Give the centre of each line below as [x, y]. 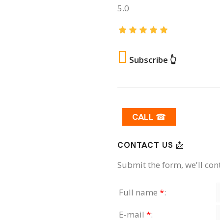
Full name [139, 192]
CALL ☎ [149, 116]
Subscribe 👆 [153, 59]
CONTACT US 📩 [151, 145]
